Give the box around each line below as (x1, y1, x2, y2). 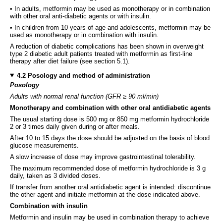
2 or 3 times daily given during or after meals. (10, 122, 140, 130)
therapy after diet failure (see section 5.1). (10, 57, 130, 65)
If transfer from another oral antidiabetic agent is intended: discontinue (10, 183, 211, 191)
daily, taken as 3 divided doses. (10, 171, 101, 179)
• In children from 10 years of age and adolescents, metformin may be (10, 23, 211, 31)
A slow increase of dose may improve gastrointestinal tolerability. (10, 153, 196, 161)
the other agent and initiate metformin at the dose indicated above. (10, 190, 200, 198)
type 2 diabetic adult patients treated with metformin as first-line (10, 50, 192, 57)
